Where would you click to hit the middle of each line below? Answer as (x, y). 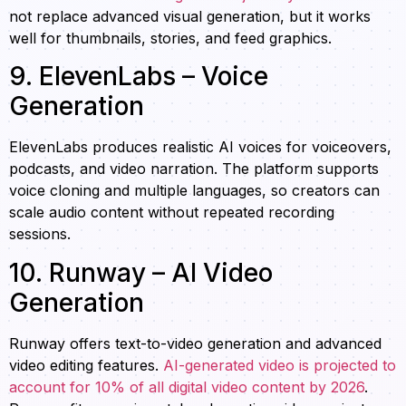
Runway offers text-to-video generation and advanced (195, 343)
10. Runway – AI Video (141, 272)
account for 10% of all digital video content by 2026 (187, 387)
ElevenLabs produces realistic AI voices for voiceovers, (200, 147)
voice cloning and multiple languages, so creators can (194, 191)
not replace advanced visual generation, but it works (190, 16)
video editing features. (86, 365)
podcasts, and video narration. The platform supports (194, 169)
